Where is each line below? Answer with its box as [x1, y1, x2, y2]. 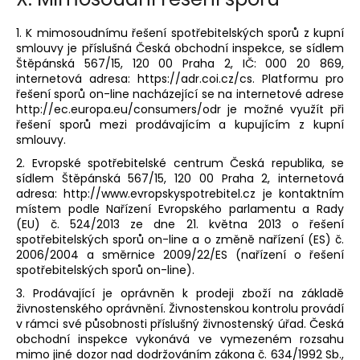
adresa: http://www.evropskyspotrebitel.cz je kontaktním [16, 185, 344, 202]
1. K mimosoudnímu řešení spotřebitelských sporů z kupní [16, 24, 344, 41]
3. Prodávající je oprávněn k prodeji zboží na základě [16, 284, 344, 301]
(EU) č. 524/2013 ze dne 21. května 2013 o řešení [16, 215, 344, 232]
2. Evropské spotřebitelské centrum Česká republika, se [16, 154, 344, 171]
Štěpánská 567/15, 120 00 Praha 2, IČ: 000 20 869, [16, 55, 344, 72]
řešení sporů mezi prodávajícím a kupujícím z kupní [16, 116, 344, 133]
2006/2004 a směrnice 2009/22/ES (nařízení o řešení [16, 246, 344, 263]
